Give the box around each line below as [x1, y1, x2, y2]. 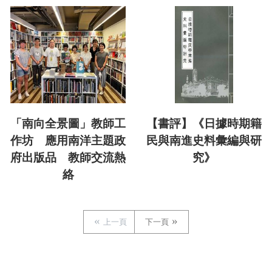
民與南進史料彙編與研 [146, 134, 262, 147]
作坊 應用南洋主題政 [10, 134, 126, 147]
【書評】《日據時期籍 [146, 117, 262, 130]
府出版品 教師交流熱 [10, 151, 126, 164]
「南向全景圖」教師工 [10, 117, 126, 130]
